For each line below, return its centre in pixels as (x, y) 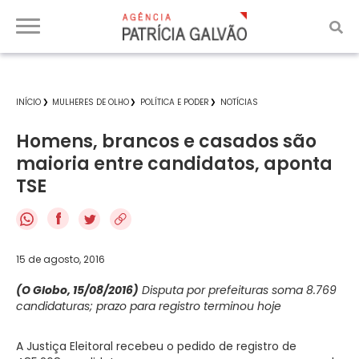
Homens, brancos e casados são (166, 141)
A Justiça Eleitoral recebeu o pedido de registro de (156, 346)
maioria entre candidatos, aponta (174, 164)
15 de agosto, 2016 (61, 259)
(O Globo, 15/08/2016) (77, 290)
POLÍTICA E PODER (175, 102)
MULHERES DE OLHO (91, 102)
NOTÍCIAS (239, 102)
